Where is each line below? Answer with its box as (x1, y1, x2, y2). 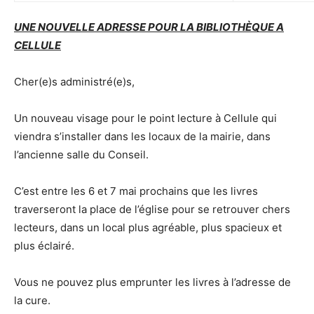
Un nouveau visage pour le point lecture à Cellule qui (14, 111, 277, 125)
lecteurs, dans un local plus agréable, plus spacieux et (14, 221, 282, 234)
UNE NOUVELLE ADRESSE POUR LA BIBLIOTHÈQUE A (14, 20, 284, 34)
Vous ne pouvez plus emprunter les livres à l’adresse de (14, 275, 291, 289)
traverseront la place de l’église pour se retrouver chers (14, 203, 290, 216)
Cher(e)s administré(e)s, (14, 75, 135, 88)
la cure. (14, 294, 50, 307)
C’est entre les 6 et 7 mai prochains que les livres (14, 184, 258, 198)
